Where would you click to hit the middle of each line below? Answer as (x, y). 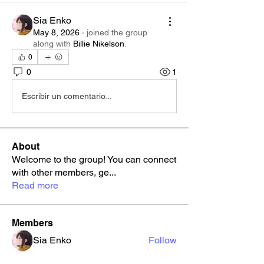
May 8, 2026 (56, 32)
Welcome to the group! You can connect (94, 159)
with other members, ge (60, 172)
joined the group (117, 32)
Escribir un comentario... (67, 96)
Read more (35, 185)
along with (52, 44)
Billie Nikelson (99, 44)
